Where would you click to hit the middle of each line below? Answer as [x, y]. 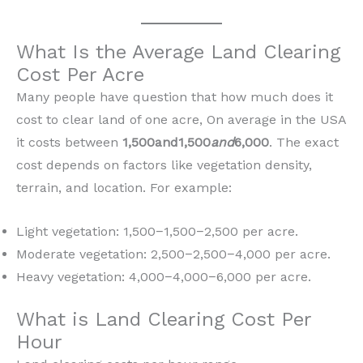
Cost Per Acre [80, 75]
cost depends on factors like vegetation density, [164, 165]
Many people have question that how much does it [175, 97]
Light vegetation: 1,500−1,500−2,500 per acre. [157, 231]
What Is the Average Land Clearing [178, 52]
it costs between [69, 143]
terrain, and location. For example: [124, 188]
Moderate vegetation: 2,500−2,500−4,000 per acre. [173, 254]
